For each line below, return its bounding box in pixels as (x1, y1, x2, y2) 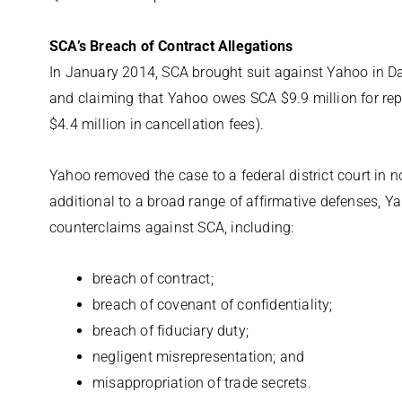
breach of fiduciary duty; (92, 322, 249, 339)
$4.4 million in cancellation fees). (49, 116, 264, 133)
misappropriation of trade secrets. (92, 374, 311, 391)
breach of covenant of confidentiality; (92, 296, 333, 313)
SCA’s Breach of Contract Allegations (49, 38, 293, 55)
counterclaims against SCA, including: (49, 219, 294, 236)
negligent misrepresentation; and (92, 348, 305, 365)
